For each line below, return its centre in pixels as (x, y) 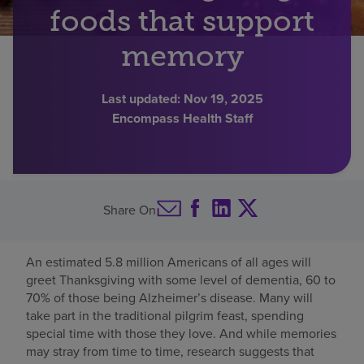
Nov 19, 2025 (223, 98)
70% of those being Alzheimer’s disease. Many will (169, 298)
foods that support (182, 20)
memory (182, 55)
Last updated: (141, 98)
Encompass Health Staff (182, 118)
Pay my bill (39, 148)
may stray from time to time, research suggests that (170, 352)
